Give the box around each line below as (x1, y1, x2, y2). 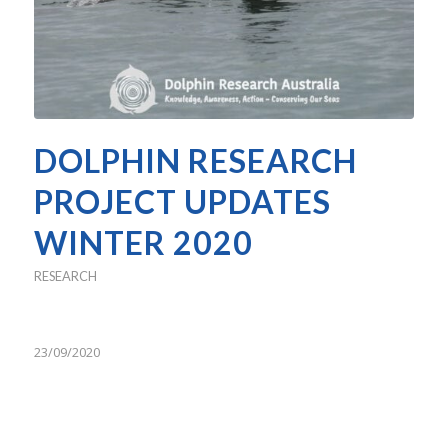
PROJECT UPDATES (33, 181, 331, 221)
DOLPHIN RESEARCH (33, 140, 357, 180)
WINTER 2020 (33, 222, 253, 262)
